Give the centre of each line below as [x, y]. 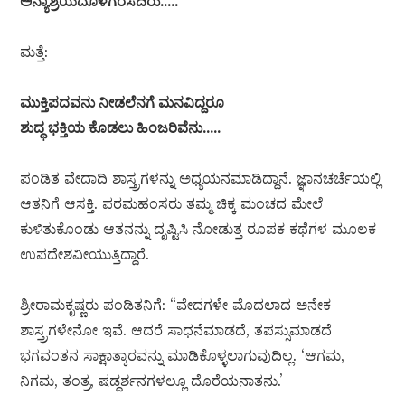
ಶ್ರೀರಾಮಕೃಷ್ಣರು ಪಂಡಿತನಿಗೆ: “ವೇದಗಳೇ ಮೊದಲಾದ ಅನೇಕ [176, 305]
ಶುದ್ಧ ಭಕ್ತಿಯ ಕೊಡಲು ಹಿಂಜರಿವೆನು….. [122, 128]
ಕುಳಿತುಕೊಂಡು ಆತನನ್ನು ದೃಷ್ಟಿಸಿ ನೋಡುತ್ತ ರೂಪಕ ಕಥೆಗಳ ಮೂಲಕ [198, 229]
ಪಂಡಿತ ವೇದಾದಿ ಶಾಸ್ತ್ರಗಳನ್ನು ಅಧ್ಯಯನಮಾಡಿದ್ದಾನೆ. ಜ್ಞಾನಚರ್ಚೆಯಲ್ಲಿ [201, 179]
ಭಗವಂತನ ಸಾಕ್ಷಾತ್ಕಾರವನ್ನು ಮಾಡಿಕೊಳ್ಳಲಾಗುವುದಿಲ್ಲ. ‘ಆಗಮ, [183, 356]
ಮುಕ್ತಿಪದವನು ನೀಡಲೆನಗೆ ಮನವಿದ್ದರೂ [122, 103]
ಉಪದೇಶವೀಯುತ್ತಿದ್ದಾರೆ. [85, 254]
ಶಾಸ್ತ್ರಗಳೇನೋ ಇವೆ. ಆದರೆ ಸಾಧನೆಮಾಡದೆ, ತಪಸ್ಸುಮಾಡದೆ [176, 330]
